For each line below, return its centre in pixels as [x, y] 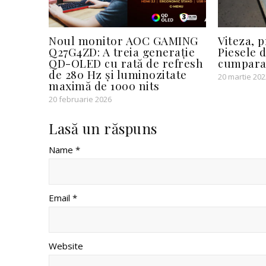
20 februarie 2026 [80, 99]
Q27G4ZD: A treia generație [122, 52]
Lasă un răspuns [103, 129]
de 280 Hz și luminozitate [118, 75]
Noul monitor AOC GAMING [123, 41]
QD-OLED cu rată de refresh [126, 63]
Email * [63, 198]
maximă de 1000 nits [104, 86]
